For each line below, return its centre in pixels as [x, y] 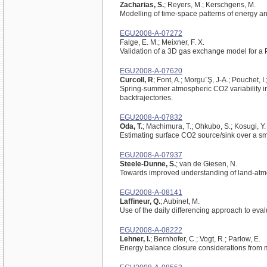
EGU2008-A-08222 [151, 230]
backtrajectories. [146, 98]
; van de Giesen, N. [207, 164]
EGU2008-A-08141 [151, 193]
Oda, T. [131, 126]
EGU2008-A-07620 [151, 71]
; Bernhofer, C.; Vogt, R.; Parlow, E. [205, 239]
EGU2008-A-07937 [151, 155]
